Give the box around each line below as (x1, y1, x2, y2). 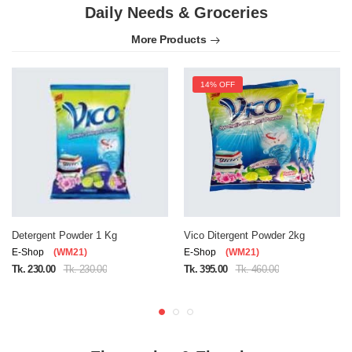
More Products (130, 33, 207, 46)
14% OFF (200, 80, 235, 89)
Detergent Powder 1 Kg (12, 229, 117, 241)
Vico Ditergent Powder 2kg (184, 229, 305, 241)
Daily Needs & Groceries (84, 4, 268, 21)
